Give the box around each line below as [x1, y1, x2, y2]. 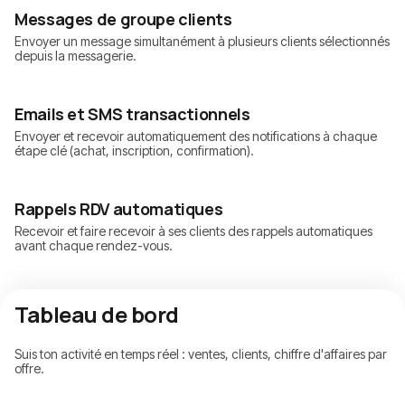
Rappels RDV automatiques [14, 198, 223, 221]
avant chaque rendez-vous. [14, 238, 173, 254]
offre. [14, 361, 44, 377]
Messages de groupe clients [14, 8, 232, 31]
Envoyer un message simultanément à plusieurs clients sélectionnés [14, 33, 390, 50]
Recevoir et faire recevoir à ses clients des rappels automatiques [14, 223, 372, 240]
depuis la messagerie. [14, 48, 137, 64]
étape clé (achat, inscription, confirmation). [14, 143, 254, 159]
